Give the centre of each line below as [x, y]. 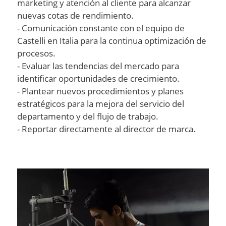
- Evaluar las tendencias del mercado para [98, 66]
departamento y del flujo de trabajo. [89, 117]
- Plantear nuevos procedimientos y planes [101, 91]
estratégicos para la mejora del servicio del [101, 104]
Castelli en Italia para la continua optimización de [112, 41]
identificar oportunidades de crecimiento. [100, 79]
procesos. [38, 53]
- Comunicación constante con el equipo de [101, 28]
